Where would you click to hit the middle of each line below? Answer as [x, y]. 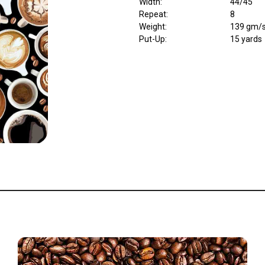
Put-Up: [153, 39]
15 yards [246, 39]
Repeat [152, 14]
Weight [152, 27]
